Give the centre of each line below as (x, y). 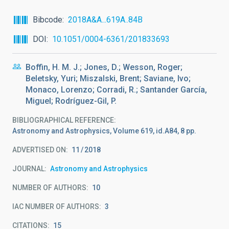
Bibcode (48, 20)
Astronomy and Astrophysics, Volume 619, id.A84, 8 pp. (104, 131)
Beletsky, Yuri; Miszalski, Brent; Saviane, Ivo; (108, 78)
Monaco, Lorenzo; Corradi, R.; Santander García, (116, 90)
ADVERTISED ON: (40, 150)
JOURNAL (28, 169)
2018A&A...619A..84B (105, 20)
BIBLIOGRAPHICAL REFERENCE (63, 120)
